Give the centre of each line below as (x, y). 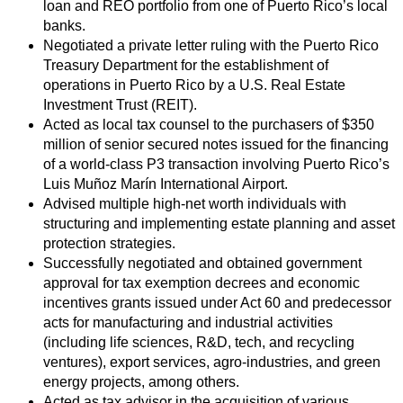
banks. (64, 26)
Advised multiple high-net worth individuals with (195, 204)
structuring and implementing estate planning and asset (219, 224)
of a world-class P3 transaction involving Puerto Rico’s (216, 165)
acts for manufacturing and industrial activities (188, 323)
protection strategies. (109, 244)
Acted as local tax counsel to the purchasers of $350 (209, 125)
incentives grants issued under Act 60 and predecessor (217, 303)
